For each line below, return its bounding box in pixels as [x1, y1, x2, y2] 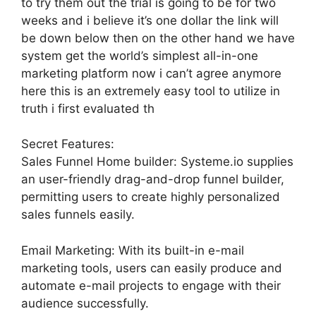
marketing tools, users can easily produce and [21, 260, 282, 275]
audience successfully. [21, 296, 149, 310]
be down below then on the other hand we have [21, 30, 295, 45]
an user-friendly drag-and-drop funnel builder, [21, 172, 284, 186]
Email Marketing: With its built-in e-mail [21, 243, 244, 257]
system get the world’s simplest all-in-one [21, 48, 258, 63]
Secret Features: [21, 137, 114, 151]
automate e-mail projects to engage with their [21, 278, 281, 293]
